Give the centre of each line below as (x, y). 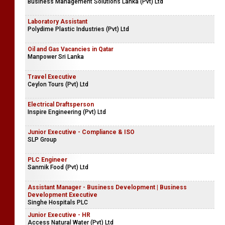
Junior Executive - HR (59, 215)
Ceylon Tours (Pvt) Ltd (58, 84)
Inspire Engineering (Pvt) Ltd (67, 112)
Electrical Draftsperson (61, 104)
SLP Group (42, 139)
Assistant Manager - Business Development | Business (107, 187)
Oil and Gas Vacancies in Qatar (71, 49)
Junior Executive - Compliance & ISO (81, 132)
